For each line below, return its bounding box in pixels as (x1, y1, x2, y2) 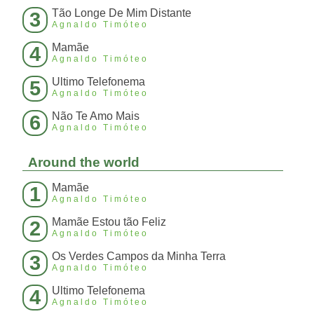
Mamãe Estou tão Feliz (52, 216, 166, 228)
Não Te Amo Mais (52, 110, 139, 123)
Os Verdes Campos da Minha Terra (52, 250, 226, 263)
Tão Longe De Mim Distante (52, 7, 191, 20)
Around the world (28, 155, 139, 170)
